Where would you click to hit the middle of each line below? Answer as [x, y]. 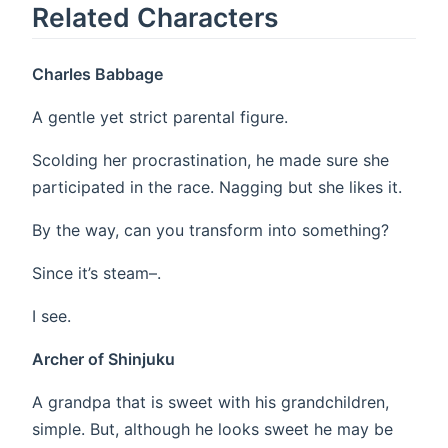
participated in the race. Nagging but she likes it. [217, 187]
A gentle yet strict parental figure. [160, 117]
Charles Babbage [97, 74]
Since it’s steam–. [96, 273]
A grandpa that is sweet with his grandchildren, [210, 402]
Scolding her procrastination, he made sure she [210, 160]
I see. [51, 316]
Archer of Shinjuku [103, 359]
